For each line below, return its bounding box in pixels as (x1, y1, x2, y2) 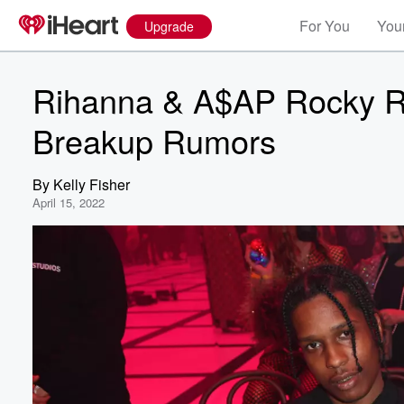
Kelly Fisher (53, 174, 130, 195)
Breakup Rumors (32, 117, 276, 163)
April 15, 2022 (32, 194, 105, 211)
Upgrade (144, 17, 194, 35)
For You (299, 15, 350, 36)
